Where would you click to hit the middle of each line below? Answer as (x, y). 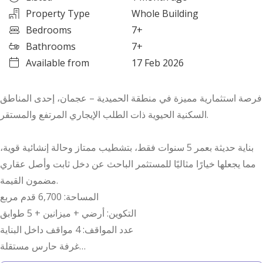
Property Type (58, 14)
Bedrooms (49, 30)
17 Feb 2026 (158, 63)
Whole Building (165, 14)
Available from (58, 63)
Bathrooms (51, 47)
